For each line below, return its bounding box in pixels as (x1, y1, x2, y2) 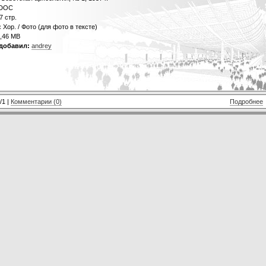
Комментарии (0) (11, 97, 62, 105)
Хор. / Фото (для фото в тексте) (1, 23, 97, 30)
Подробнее (230, 97, 263, 105)
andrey (31, 42, 52, 49)
